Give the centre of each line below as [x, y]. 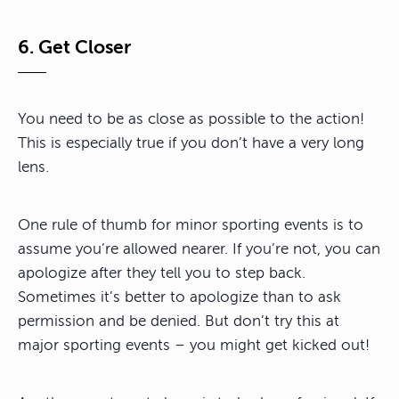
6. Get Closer [74, 47]
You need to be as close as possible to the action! [191, 118]
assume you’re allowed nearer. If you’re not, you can [199, 248]
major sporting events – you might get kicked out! [194, 345]
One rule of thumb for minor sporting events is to [191, 224]
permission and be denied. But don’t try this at [179, 321]
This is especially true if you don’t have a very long [191, 142]
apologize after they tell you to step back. [162, 273]
